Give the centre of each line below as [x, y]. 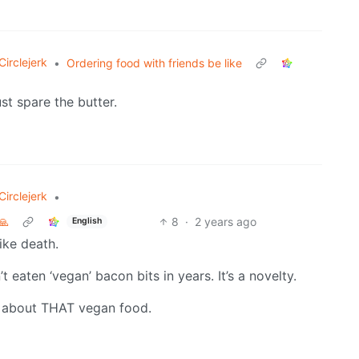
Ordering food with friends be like [155, 63]
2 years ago [225, 221]
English [87, 221]
